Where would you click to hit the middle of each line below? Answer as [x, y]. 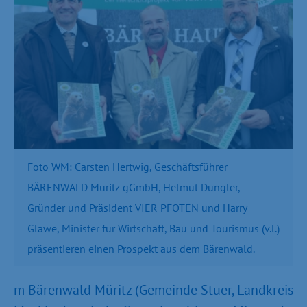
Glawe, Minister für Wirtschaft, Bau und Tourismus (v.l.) [153, 228]
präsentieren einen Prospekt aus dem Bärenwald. [141, 248]
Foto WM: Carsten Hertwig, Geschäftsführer [127, 166]
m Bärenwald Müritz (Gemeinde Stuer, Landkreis [153, 290]
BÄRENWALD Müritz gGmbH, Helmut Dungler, [134, 187]
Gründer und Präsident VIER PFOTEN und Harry [137, 207]
